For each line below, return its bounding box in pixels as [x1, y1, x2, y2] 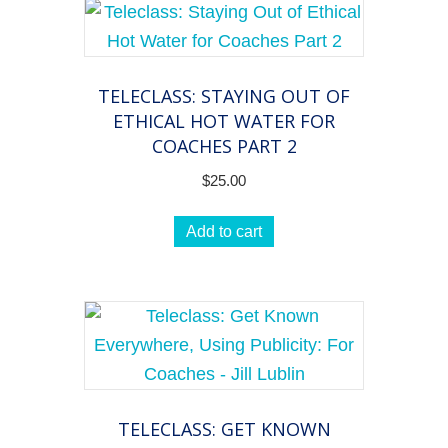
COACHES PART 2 [151, 133, 297, 158]
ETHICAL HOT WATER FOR [113, 108, 335, 133]
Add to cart [186, 223, 262, 241]
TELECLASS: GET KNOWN [117, 417, 331, 442]
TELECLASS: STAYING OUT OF [98, 83, 350, 108]
